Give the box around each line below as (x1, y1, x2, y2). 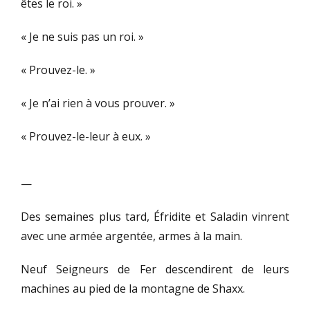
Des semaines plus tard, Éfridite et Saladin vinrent (21, 209, 289, 225)
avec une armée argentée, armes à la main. (21, 228, 242, 244)
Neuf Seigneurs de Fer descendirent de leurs (21, 262, 289, 277)
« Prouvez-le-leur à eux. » (21, 129, 151, 145)
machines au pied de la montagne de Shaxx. (21, 281, 245, 297)
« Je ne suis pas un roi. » (21, 29, 144, 45)
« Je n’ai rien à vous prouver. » (21, 95, 175, 111)
